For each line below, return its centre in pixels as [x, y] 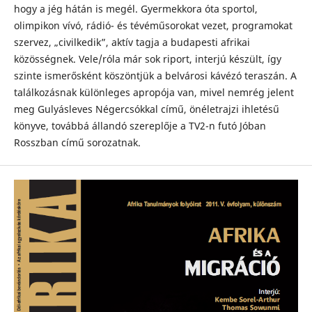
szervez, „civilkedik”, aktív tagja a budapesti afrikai [132, 42]
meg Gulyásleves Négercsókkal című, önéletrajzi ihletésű [146, 109]
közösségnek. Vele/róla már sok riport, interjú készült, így [147, 59]
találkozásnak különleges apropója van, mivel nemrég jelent [154, 92]
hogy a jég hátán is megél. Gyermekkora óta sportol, [135, 9]
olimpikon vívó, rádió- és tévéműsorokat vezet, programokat [153, 25]
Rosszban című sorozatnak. [77, 142]
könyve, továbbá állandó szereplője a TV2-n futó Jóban [140, 126]
